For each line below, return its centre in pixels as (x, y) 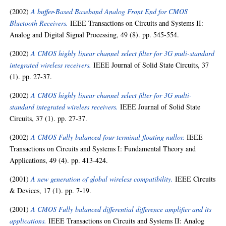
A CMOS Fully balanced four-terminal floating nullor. (108, 137)
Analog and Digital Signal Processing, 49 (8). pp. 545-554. (95, 35)
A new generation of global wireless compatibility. (102, 179)
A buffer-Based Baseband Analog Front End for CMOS (109, 11)
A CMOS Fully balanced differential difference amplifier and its (121, 209)
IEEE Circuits (194, 179)
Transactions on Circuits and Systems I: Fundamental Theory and (103, 149)
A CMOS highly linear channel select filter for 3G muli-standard (123, 53)
